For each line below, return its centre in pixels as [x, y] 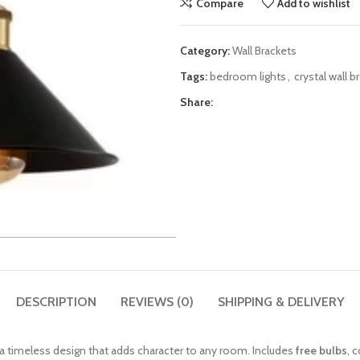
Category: [205, 51]
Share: [196, 102]
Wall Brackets [264, 51]
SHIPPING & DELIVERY [281, 302]
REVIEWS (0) [157, 302]
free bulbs [321, 351]
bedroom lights [248, 76]
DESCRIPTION [56, 302]
